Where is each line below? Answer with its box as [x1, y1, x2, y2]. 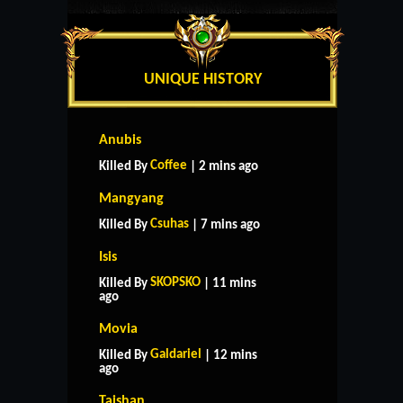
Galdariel [150, 347, 201, 362]
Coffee [150, 158, 187, 173]
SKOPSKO [150, 275, 201, 290]
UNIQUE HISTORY [143, 70, 262, 88]
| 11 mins [201, 276, 256, 291]
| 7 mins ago [189, 218, 260, 232]
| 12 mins [201, 348, 257, 363]
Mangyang [99, 191, 164, 206]
